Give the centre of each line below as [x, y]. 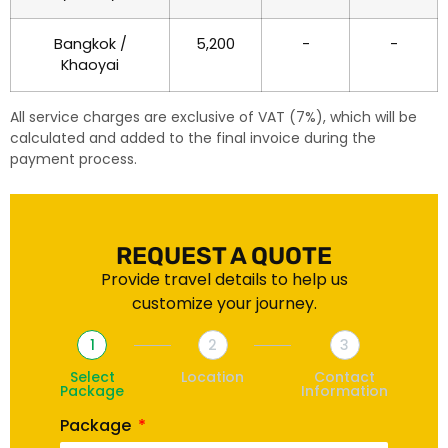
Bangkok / [90, 43]
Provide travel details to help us [224, 279]
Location [212, 377]
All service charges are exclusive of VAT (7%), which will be [213, 116]
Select [92, 377]
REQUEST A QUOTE [224, 255]
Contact [344, 377]
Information [344, 391]
